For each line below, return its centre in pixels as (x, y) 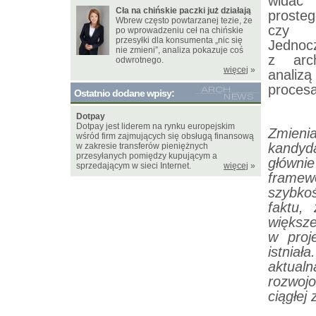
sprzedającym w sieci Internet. (134, 166)
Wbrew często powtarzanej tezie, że (184, 20)
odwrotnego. (140, 60)
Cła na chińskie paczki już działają (183, 11)
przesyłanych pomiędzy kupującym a (147, 156)
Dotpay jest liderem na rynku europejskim (156, 126)
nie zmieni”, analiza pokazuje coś (180, 50)
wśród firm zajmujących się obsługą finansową (165, 136)
